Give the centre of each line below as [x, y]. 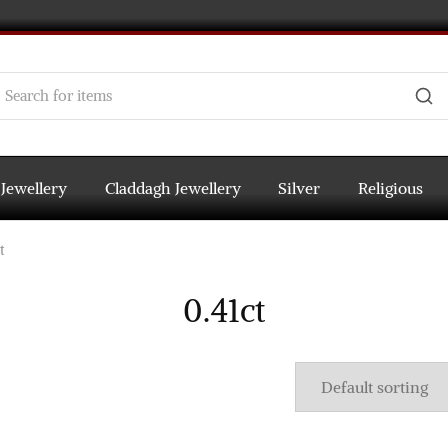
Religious [390, 188]
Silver [299, 188]
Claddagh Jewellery [172, 188]
